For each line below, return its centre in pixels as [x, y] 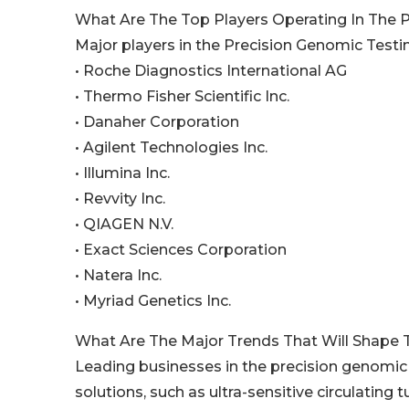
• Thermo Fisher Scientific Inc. [182, 97]
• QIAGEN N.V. [124, 225]
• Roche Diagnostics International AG [211, 71]
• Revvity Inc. [120, 199]
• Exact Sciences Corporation [181, 250]
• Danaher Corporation [157, 122]
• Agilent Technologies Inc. [171, 148]
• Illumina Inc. [122, 173]
